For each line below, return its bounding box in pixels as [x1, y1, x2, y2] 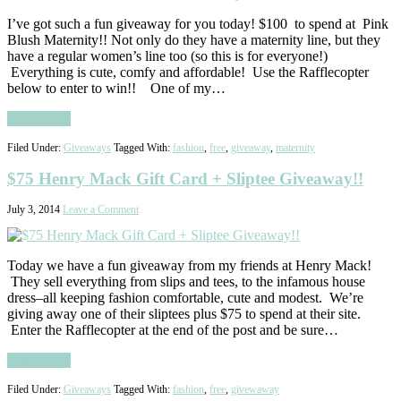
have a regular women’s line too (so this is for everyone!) [7, 48, 328, 64]
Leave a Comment [63, 203, 139, 216]
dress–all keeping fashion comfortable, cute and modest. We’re [7, 290, 363, 305]
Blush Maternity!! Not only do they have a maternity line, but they [7, 32, 380, 48]
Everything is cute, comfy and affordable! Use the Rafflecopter [7, 64, 369, 81]
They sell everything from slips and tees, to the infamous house [7, 274, 365, 289]
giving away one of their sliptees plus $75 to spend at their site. [7, 306, 361, 321]
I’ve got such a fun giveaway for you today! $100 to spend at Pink [7, 16, 388, 32]
